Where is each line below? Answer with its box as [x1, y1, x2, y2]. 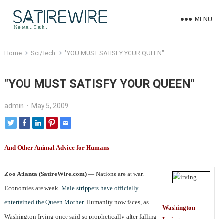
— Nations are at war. [86, 170, 144, 178]
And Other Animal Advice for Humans [4, 144, 109, 152]
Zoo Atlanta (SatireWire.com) [4, 170, 87, 178]
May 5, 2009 [31, 102, 68, 109]
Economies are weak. [4, 184, 61, 192]
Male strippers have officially [61, 184, 139, 192]
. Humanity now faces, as [83, 198, 149, 206]
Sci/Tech [30, 49, 55, 57]
